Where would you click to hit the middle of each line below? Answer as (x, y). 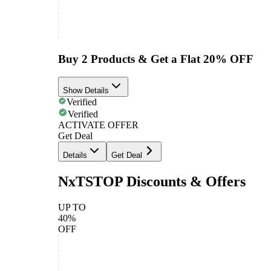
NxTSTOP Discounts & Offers (152, 182)
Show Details (86, 91)
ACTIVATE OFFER (98, 125)
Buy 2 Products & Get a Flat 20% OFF (156, 59)
